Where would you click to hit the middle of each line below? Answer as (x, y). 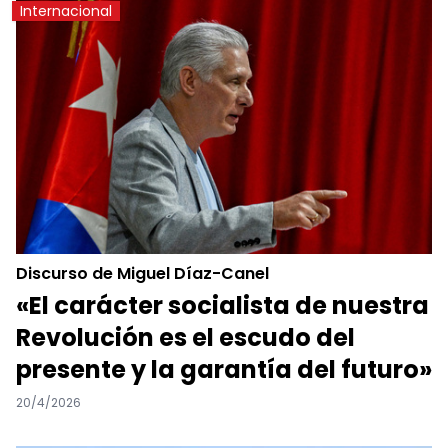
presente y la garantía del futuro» (224, 369)
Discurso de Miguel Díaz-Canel (142, 273)
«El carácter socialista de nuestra (222, 305)
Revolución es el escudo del (185, 337)
